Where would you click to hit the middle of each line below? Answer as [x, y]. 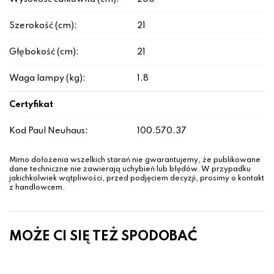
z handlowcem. [37, 188]
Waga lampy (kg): [47, 79]
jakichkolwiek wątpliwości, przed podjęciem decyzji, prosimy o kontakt [137, 179]
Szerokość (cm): [43, 26]
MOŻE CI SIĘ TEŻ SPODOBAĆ [103, 237]
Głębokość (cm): [44, 52]
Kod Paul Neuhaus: [49, 131]
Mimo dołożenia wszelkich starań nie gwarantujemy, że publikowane [135, 161]
